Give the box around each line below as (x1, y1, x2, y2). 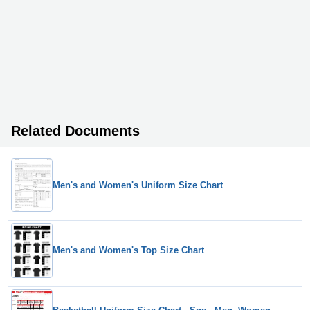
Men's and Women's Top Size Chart (53, 245, 204, 255)
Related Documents (11, 123, 140, 139)
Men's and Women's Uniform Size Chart (53, 179, 223, 190)
